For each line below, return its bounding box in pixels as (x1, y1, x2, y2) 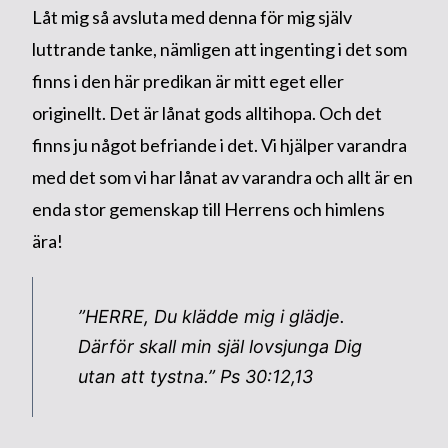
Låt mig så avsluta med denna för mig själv (31, 5, 352, 28)
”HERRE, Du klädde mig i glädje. (77, 305, 345, 327)
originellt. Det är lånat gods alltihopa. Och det (31, 101, 382, 124)
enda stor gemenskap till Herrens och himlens (31, 197, 385, 220)
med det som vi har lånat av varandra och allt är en (31, 165, 413, 188)
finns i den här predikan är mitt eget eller (31, 69, 344, 92)
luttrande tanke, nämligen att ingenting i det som (31, 37, 407, 60)
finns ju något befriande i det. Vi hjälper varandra (31, 133, 407, 156)
